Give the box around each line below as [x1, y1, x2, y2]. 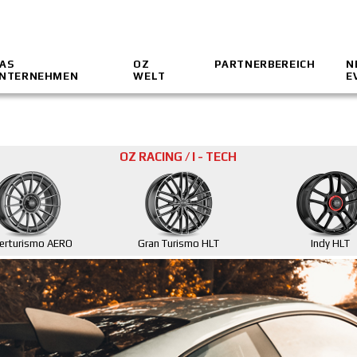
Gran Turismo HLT [138, 237, 220, 250]
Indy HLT [310, 237, 350, 250]
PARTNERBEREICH [214, 57, 316, 70]
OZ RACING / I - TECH [120, 150, 237, 164]
